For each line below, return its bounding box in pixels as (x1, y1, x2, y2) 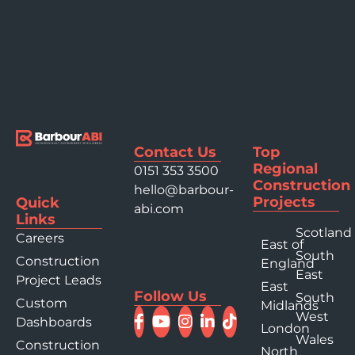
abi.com (134, 200, 185, 216)
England (260, 255, 315, 271)
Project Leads (16, 272, 101, 288)
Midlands (260, 297, 319, 313)
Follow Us (134, 287, 208, 305)
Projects (252, 193, 315, 211)
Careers (16, 230, 64, 246)
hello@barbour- (134, 181, 235, 197)
